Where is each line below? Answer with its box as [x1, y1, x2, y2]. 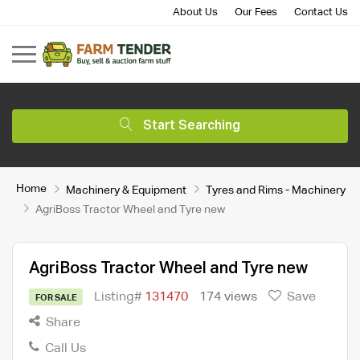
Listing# [94, 290, 145, 304]
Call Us [42, 342, 86, 355]
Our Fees [235, 7, 277, 18]
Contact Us [294, 7, 348, 18]
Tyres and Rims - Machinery [206, 184, 346, 196]
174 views [199, 290, 258, 304]
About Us [173, 7, 218, 18]
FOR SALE [35, 292, 77, 302]
